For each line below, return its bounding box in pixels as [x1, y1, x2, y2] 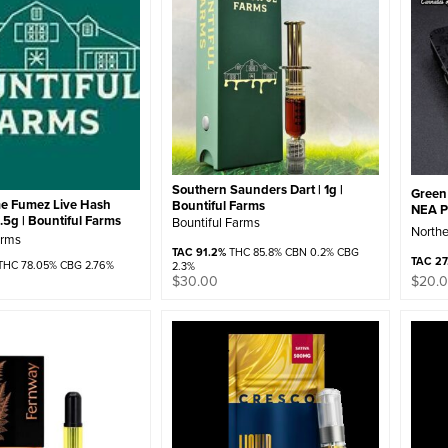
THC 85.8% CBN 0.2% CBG [226, 243, 360, 260]
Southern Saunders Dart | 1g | [172, 179, 344, 199]
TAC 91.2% [172, 243, 227, 260]
